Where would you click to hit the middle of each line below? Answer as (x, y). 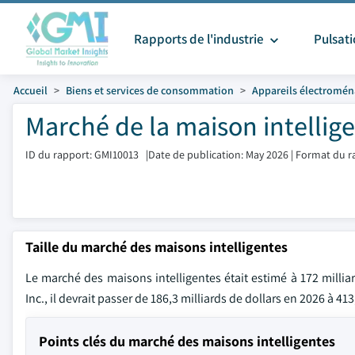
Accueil (31, 90)
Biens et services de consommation (150, 90)
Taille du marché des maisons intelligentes (157, 247)
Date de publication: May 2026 (218, 155)
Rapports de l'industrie (200, 39)
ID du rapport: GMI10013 (82, 155)
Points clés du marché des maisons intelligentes (187, 341)
